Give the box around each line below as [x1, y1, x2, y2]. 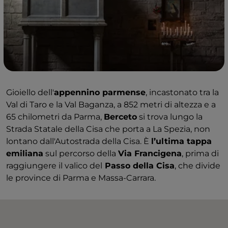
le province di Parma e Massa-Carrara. [6, 173, 156, 183]
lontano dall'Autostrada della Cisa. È [6, 136, 151, 146]
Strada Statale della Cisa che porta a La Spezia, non [6, 124, 210, 134]
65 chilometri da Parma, [6, 112, 104, 122]
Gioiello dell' [6, 88, 54, 97]
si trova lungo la [137, 112, 203, 122]
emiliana [6, 149, 43, 158]
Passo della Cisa [102, 161, 175, 170]
